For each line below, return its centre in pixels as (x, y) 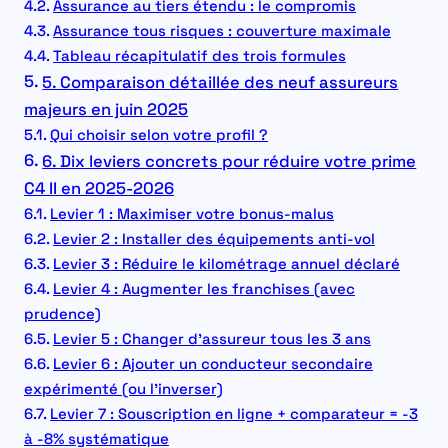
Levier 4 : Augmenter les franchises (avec (203, 289)
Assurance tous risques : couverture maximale (221, 31)
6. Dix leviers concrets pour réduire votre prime (229, 162)
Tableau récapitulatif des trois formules (199, 56)
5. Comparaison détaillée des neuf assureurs (220, 83)
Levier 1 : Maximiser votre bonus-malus (191, 214)
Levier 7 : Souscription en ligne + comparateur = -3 (233, 414)
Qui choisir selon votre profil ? (158, 135)
